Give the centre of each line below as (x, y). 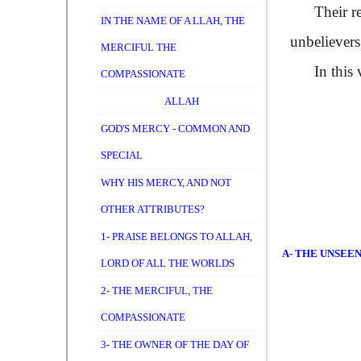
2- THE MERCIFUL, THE (157, 290)
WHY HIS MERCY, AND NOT (166, 183)
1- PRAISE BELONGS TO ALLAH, (176, 237)
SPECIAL (122, 155)
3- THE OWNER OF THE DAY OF (175, 344)
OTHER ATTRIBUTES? (153, 209)
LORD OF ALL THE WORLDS (168, 263)
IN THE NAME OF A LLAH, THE (173, 21)
